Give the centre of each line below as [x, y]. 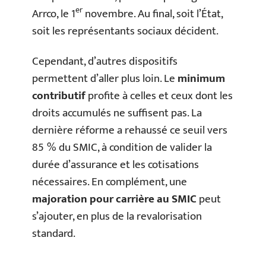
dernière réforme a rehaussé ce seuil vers [130, 130]
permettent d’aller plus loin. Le [105, 79]
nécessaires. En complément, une [110, 182]
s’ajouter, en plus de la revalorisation [117, 216]
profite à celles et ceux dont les [159, 96]
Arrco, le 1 [54, 14]
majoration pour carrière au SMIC [114, 199]
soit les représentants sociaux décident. [125, 31]
